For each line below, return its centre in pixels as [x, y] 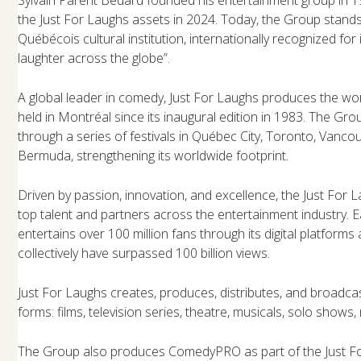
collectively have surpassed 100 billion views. [144, 253]
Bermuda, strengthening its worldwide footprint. [154, 155]
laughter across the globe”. [94, 58]
